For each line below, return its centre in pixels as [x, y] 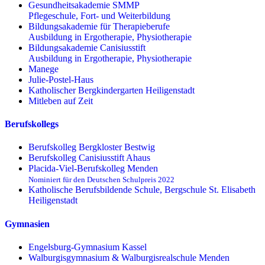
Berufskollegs [32, 124]
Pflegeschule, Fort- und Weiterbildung [99, 15]
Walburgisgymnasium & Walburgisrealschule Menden [129, 257]
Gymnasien [27, 224]
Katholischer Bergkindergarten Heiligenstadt [112, 90]
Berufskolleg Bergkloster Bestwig [92, 147]
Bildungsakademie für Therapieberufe [99, 26]
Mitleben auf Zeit [61, 101]
